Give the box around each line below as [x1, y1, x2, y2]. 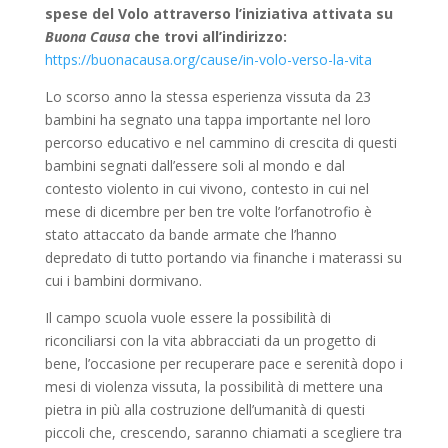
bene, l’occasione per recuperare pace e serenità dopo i [44, 354, 403, 373]
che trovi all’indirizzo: [129, 27, 287, 46]
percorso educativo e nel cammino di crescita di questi [44, 133, 397, 152]
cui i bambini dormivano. [44, 271, 202, 290]
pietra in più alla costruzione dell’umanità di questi [44, 400, 365, 419]
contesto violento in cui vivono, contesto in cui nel [44, 179, 369, 198]
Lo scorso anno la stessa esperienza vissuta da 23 [44, 87, 371, 106]
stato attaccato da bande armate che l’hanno [44, 225, 337, 244]
